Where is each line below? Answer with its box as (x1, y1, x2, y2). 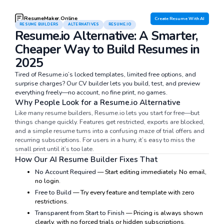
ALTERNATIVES (67, 21, 99, 27)
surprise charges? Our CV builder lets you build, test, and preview (14, 78, 200, 87)
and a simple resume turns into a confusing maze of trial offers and (14, 126, 204, 135)
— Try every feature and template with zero (71, 188, 194, 196)
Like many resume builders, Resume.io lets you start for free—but (14, 108, 199, 117)
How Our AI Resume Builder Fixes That (14, 153, 157, 165)
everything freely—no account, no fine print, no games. (14, 87, 167, 96)
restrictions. (34, 197, 68, 205)
